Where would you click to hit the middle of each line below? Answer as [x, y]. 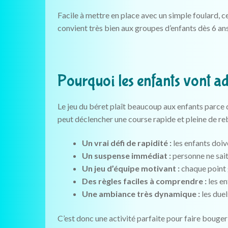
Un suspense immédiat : [126, 156]
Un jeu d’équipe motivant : [131, 168]
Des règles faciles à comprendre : [144, 181]
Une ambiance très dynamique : [141, 194]
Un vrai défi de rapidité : [126, 143]
